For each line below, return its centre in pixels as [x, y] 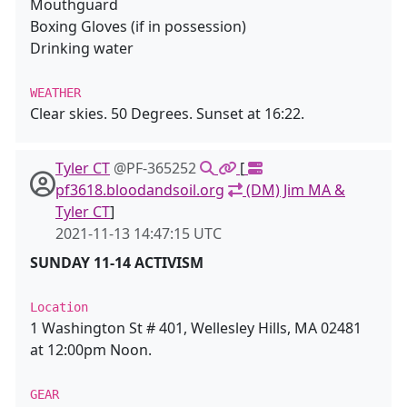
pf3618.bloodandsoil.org [140, 190]
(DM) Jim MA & [294, 190]
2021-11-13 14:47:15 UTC [139, 233]
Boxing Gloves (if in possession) [138, 26]
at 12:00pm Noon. [91, 350]
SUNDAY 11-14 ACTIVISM [117, 263]
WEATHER [55, 93]
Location [59, 307]
